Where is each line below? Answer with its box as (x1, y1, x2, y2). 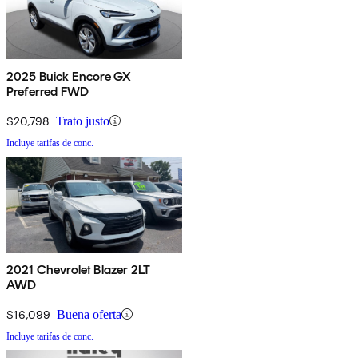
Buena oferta (57, 307, 121, 321)
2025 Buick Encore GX (6, 68, 132, 84)
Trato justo (56, 113, 109, 128)
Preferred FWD (6, 83, 89, 99)
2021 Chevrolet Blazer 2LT (6, 261, 150, 277)
